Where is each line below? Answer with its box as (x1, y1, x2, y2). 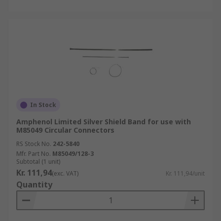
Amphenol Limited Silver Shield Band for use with (16, 117, 191, 126)
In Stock (30, 101, 56, 109)
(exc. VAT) (52, 169, 78, 178)
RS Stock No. (16, 140, 51, 148)
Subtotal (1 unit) (16, 157, 60, 166)
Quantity (16, 179, 52, 190)
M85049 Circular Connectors (16, 125, 114, 135)
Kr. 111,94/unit (166, 169, 205, 178)
